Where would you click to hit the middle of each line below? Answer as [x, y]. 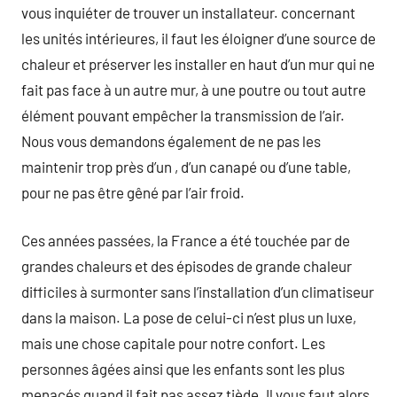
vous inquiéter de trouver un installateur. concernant [188, 12]
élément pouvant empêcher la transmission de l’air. [183, 115]
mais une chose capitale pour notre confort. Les [173, 343]
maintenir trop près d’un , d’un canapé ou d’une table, [186, 166]
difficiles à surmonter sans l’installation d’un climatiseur [198, 292]
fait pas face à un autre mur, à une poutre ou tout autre [194, 89]
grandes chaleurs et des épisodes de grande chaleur [187, 266]
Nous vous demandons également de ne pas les [171, 140]
